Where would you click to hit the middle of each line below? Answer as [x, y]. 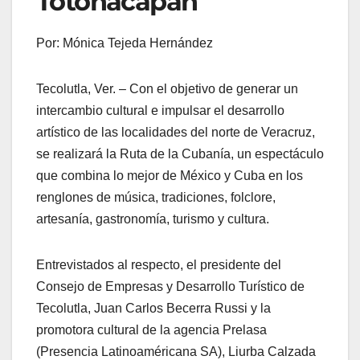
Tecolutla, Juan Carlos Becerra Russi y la [153, 309]
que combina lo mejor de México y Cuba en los [170, 176]
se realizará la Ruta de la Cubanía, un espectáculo [180, 154]
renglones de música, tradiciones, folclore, [156, 198]
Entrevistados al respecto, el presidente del [159, 265]
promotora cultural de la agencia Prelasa [151, 330]
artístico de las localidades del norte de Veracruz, [176, 133]
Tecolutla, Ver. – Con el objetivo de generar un [167, 89]
